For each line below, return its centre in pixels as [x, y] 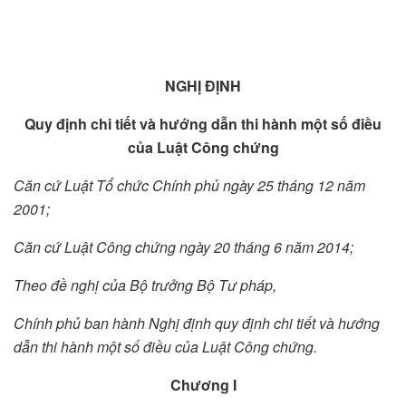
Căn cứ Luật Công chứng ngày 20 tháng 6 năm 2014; [184, 247]
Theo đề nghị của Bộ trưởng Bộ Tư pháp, [145, 285]
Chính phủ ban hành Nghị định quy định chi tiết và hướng [197, 324]
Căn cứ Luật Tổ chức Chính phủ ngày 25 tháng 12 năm [189, 186]
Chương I [203, 385]
